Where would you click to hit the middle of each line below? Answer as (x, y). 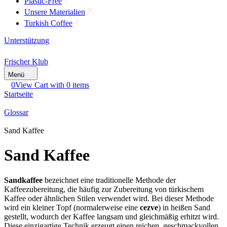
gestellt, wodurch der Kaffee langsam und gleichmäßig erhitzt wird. (111, 216)
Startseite (18, 94)
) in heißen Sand (184, 207)
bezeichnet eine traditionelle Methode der (109, 180)
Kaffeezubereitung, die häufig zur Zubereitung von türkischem (104, 189)
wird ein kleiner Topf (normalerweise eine (72, 207)
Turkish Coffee (48, 23)
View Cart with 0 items (52, 85)
